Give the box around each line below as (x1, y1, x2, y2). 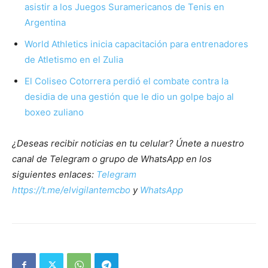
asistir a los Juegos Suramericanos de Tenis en (25, 1, 224, 13)
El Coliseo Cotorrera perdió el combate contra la (25, 75, 229, 87)
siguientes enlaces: (12, 169, 96, 181)
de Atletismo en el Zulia (25, 54, 123, 66)
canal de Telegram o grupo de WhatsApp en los (12, 153, 212, 165)
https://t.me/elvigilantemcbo (12, 184, 130, 196)
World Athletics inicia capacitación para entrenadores (25, 38, 248, 50)
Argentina (25, 17, 66, 29)
